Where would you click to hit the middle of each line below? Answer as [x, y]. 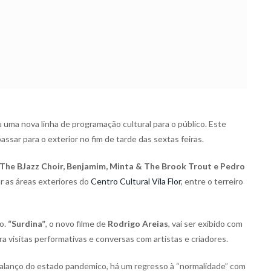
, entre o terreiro [212, 181]
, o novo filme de [77, 224]
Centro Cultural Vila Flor [136, 181]
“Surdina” [27, 224]
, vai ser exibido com [205, 224]
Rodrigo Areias [138, 224]
